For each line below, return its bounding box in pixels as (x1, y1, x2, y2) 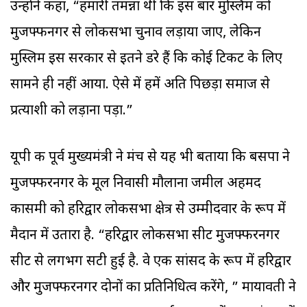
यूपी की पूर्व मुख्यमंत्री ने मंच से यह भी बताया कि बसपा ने (10, 149, 290, 167)
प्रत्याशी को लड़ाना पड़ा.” (10, 102, 136, 121)
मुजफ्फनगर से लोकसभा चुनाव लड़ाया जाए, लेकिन (10, 24, 261, 42)
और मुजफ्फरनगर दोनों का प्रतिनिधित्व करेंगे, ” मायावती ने (10, 279, 296, 297)
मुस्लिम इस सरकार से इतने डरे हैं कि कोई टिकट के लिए (10, 50, 282, 69)
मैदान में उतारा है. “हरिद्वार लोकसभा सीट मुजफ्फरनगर (10, 227, 280, 245)
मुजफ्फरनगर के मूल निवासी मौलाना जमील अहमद (10, 175, 261, 193)
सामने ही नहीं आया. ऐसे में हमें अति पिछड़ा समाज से (10, 76, 270, 95)
